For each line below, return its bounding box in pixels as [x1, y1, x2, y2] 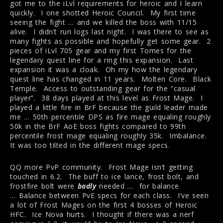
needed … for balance [99, 181, 179, 191]
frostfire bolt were [10, 181, 78, 191]
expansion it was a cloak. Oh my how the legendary [10, 65, 197, 75]
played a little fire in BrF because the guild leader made [10, 103, 208, 112]
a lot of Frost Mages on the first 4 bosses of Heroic [10, 200, 198, 210]
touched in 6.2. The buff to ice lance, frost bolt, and [10, 172, 199, 182]
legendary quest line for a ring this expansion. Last [10, 55, 193, 65]
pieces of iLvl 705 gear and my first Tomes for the [10, 46, 191, 56]
